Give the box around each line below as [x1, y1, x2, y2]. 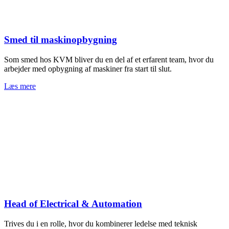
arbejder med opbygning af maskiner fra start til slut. [4, 64, 172, 74]
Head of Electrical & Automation [4, 198, 142, 209]
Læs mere [4, 82, 36, 91]
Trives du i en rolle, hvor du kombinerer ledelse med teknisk [4, 219, 197, 228]
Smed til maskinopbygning [4, 34, 117, 45]
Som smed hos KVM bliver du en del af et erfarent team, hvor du [4, 55, 214, 64]
